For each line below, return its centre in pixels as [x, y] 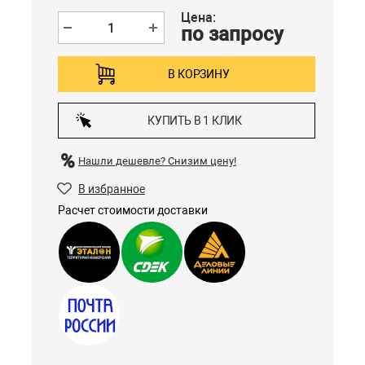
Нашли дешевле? [123, 161]
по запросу [233, 34]
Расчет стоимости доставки [133, 210]
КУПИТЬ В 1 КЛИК [195, 121]
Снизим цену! [202, 161]
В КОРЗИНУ [199, 74]
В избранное [112, 189]
